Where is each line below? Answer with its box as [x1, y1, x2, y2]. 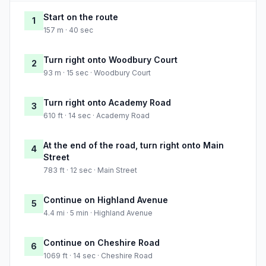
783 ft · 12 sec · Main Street [43, 166, 137, 175]
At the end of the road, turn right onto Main [43, 140, 224, 151]
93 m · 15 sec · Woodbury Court [43, 68, 151, 78]
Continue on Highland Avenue [43, 195, 168, 205]
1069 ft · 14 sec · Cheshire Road [43, 251, 153, 261]
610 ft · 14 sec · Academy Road [43, 111, 150, 121]
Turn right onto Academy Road [43, 97, 171, 108]
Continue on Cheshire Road [43, 237, 160, 248]
